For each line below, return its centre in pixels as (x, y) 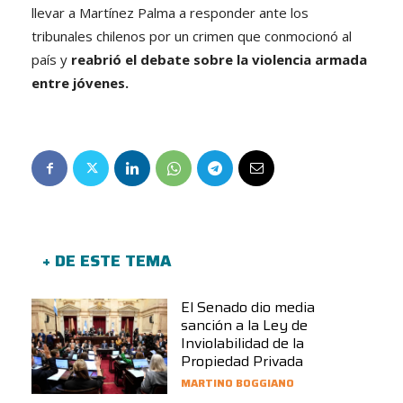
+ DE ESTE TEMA (107, 260)
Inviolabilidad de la (243, 343)
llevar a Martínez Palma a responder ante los (170, 12)
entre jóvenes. (80, 82)
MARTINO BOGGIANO (238, 382)
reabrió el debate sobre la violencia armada (219, 59)
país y (51, 59)
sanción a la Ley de (245, 325)
